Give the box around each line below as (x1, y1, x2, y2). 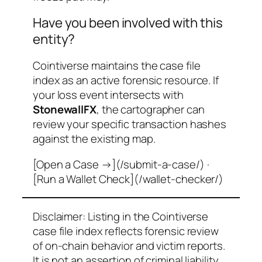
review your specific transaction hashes (33, 116, 227, 132)
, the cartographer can (96, 102, 205, 118)
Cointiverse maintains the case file (33, 58, 201, 74)
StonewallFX (33, 102, 96, 118)
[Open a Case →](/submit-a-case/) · (33, 156, 209, 172)
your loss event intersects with (33, 87, 184, 103)
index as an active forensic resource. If (33, 73, 219, 88)
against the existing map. (33, 131, 156, 147)
